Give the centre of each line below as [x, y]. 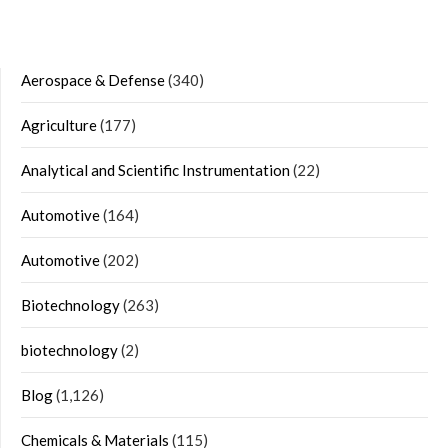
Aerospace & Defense [93, 80]
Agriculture [59, 125]
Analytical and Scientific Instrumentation [155, 170]
